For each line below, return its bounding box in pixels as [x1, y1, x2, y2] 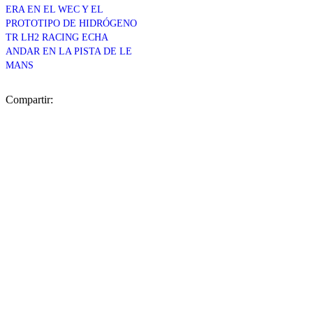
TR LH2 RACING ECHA [6, 31, 108, 43]
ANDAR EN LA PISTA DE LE [6, 45, 132, 57]
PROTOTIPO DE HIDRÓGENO [6, 17, 137, 29]
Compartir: [6, 93, 53, 105]
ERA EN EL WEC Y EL [6, 3, 103, 15]
